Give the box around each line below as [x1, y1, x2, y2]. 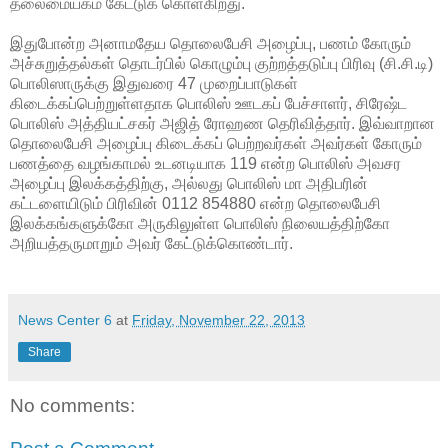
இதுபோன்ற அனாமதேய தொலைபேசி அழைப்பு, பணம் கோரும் [10, 34, 411, 52]
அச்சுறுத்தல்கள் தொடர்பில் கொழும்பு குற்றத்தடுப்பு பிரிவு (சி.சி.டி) [10, 54, 433, 72]
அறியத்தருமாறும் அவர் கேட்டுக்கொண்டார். [10, 234, 293, 252]
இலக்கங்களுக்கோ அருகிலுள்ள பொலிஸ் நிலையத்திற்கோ [10, 214, 390, 232]
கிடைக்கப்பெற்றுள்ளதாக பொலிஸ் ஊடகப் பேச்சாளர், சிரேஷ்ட [10, 94, 407, 112]
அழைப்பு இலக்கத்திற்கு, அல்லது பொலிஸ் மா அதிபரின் [10, 174, 368, 192]
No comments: [10, 394, 135, 416]
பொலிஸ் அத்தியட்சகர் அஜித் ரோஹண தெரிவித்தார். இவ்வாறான [10, 114, 435, 132]
